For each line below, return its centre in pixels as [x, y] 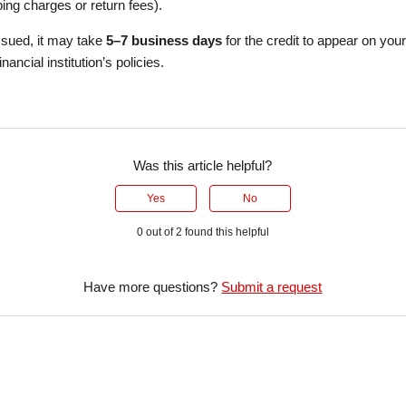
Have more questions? [153, 287]
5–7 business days [166, 41]
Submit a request [272, 287]
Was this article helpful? [203, 166]
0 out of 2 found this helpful [203, 232]
